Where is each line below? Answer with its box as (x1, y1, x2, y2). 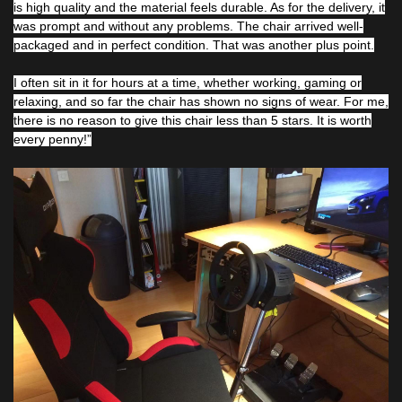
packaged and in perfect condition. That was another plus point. (13, 38, 374, 53)
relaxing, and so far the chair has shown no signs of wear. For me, (13, 94, 389, 109)
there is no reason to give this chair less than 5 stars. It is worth (13, 113, 371, 128)
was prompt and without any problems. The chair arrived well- (13, 19, 363, 34)
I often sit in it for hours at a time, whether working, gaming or (13, 75, 362, 91)
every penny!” (13, 132, 92, 147)
